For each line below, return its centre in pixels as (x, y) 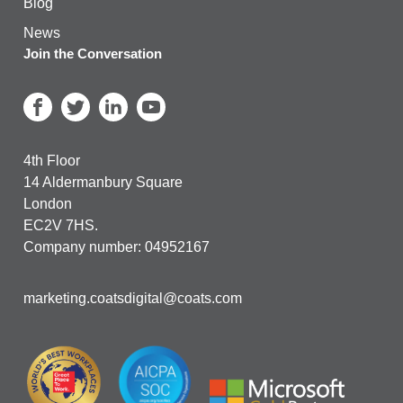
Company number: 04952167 (116, 247)
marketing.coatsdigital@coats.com (133, 299)
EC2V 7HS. (61, 226)
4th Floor (52, 161)
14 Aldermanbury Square (103, 183)
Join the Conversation (93, 54)
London (48, 204)
